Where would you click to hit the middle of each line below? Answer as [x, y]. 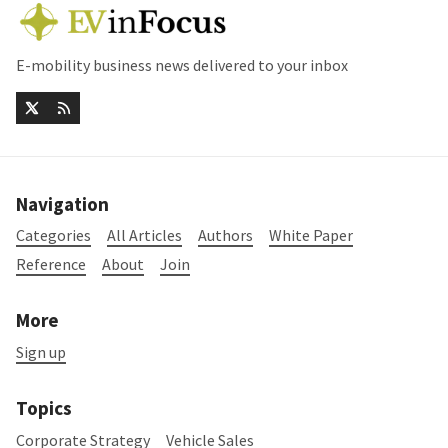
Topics [44, 408]
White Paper [311, 235]
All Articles [144, 235]
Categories [53, 235]
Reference [51, 264]
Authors [225, 235]
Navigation [62, 203]
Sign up [41, 352]
